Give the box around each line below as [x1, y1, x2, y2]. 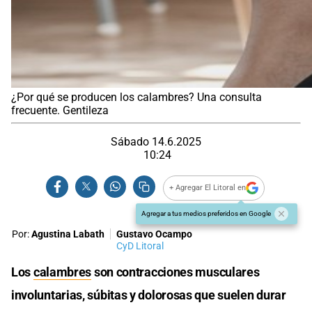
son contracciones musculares [91, 264, 260, 279]
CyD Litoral [116, 240, 164, 252]
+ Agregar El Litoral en [169, 183, 247, 193]
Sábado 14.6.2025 [111, 134, 201, 148]
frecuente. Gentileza [11, 103, 109, 117]
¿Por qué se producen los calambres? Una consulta [11, 90, 262, 104]
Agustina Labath [31, 228, 104, 240]
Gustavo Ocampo [116, 228, 192, 240]
